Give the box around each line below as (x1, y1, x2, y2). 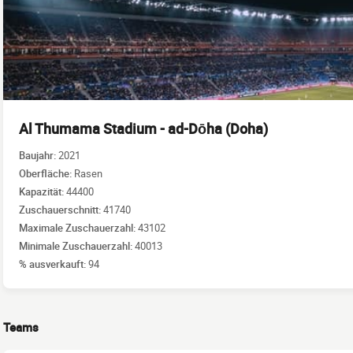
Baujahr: (19, 147, 58, 162)
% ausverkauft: (19, 256, 88, 271)
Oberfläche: (19, 165, 74, 180)
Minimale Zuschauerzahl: (19, 238, 135, 253)
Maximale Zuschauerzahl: (19, 220, 138, 235)
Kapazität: (19, 184, 66, 199)
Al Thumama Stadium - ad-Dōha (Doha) (19, 119, 268, 138)
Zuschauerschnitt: (19, 202, 103, 217)
